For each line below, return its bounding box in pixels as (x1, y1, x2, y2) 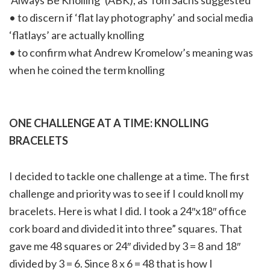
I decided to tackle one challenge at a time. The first (9, 169, 250, 183)
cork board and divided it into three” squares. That (9, 222, 242, 236)
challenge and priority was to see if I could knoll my (9, 187, 243, 201)
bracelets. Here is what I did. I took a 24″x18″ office (9, 204, 246, 218)
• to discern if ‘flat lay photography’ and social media (9, 11, 253, 25)
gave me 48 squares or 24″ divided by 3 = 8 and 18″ (9, 239, 240, 253)
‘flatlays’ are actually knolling (9, 28, 144, 42)
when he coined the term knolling (9, 63, 165, 77)
